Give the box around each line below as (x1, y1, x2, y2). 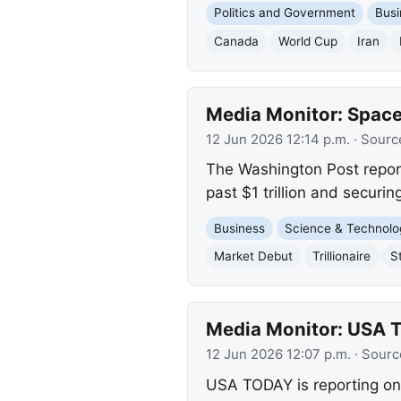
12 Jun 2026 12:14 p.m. (205, 131, 350, 148)
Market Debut (213, 248, 293, 263)
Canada (213, 33, 259, 48)
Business (213, 220, 265, 235)
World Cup (277, 33, 337, 48)
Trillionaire (311, 248, 371, 263)
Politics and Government (213, 5, 355, 21)
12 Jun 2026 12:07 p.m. (205, 346, 351, 363)
